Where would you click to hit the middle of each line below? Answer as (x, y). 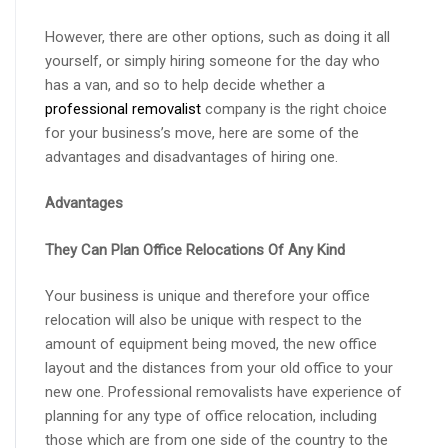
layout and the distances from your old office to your (219, 368)
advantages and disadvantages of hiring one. (191, 157)
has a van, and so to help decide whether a (185, 85)
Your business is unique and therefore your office (207, 296)
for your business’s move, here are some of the (202, 133)
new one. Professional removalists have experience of (223, 392)
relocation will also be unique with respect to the (203, 320)
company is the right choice (294, 109)
